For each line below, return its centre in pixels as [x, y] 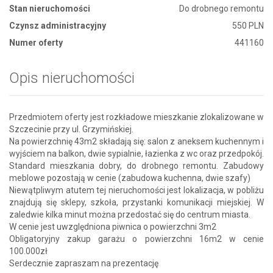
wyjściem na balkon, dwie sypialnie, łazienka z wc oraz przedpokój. [136, 153]
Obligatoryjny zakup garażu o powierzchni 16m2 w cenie [136, 239]
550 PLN [248, 25]
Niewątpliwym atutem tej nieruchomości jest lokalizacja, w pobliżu [136, 190]
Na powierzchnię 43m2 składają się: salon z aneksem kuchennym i [136, 141]
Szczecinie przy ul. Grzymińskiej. [71, 129]
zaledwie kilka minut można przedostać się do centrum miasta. [130, 214]
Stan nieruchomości [50, 8]
